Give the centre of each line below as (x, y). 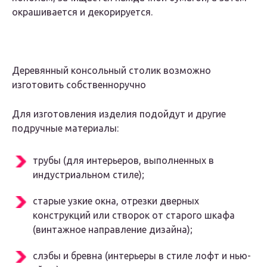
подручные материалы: (65, 128)
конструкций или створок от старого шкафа (134, 215)
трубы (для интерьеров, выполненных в (123, 161)
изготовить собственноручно (79, 85)
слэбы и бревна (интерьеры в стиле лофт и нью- (142, 256)
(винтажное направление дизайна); (113, 230)
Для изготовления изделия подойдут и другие (119, 114)
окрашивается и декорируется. (82, 12)
